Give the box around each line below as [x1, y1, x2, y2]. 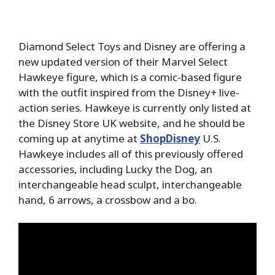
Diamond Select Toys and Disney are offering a [18, 39, 246, 53]
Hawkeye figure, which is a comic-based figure [18, 69, 242, 84]
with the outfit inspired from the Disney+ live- [18, 85, 239, 99]
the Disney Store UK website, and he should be [18, 115, 245, 130]
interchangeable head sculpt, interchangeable [18, 177, 242, 192]
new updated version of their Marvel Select [18, 54, 228, 69]
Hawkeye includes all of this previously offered [18, 146, 243, 161]
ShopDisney [140, 131, 200, 145]
